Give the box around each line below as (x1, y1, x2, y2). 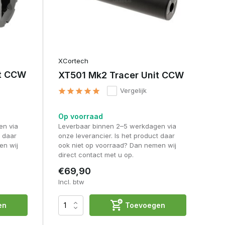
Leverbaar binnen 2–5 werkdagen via (58, 122, 176, 131)
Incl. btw (58, 178, 84, 186)
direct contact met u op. (58, 151, 134, 159)
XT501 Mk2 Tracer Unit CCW (58, 70, 184, 81)
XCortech (58, 57, 88, 65)
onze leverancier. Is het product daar (58, 132, 175, 140)
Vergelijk (120, 86, 147, 95)
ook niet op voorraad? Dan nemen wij (58, 141, 176, 150)
